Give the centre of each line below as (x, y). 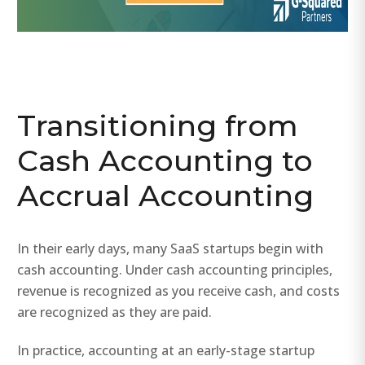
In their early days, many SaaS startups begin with (171, 248)
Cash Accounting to (165, 160)
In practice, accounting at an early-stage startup (166, 350)
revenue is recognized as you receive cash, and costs (179, 290)
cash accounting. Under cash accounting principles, (175, 269)
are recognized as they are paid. (115, 312)
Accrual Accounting (166, 195)
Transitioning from (158, 125)
